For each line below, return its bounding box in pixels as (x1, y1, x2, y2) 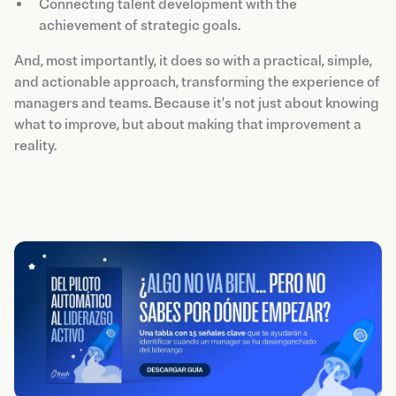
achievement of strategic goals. (39, 16, 240, 34)
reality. (14, 136, 57, 155)
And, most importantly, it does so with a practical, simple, (14, 51, 372, 70)
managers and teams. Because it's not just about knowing (14, 94, 379, 112)
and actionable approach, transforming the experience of (14, 72, 380, 91)
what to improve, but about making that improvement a (14, 115, 362, 133)
